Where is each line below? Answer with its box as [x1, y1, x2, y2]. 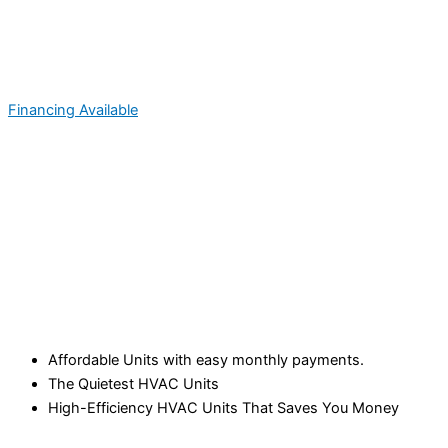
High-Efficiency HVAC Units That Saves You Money [48, 398, 399, 417]
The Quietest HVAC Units [48, 374, 219, 393]
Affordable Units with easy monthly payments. [48, 350, 364, 369]
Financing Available [8, 101, 138, 120]
